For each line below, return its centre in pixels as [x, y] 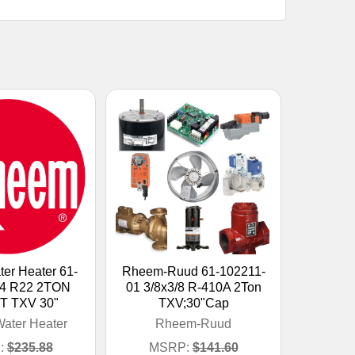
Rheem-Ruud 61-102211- [193, 271]
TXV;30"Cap [193, 303]
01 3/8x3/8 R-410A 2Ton [193, 287]
